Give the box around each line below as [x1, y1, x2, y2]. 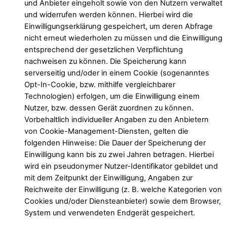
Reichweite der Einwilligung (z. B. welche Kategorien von [24, 185, 222, 195]
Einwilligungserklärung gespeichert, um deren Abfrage [24, 22, 213, 31]
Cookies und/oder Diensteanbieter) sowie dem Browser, [24, 197, 221, 206]
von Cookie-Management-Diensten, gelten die [24, 127, 188, 136]
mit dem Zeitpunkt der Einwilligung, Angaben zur [24, 173, 193, 183]
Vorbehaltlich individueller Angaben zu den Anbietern [24, 115, 209, 125]
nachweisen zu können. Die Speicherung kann [24, 57, 186, 66]
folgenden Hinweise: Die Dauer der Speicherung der [24, 138, 206, 148]
